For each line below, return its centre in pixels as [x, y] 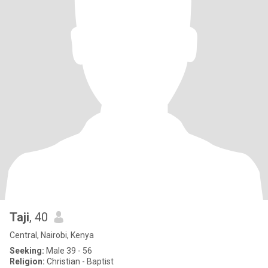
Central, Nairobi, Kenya [52, 235]
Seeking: [27, 251]
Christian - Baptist [79, 261]
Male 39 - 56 [68, 251]
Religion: [27, 261]
